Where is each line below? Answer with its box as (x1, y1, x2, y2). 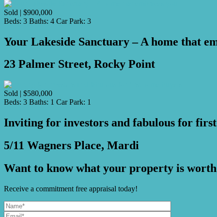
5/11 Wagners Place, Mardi (4, 139, 139, 152)
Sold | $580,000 (4, 89, 52, 98)
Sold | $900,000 (4, 8, 52, 16)
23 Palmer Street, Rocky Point (4, 58, 155, 71)
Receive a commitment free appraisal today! (4, 184, 138, 193)
